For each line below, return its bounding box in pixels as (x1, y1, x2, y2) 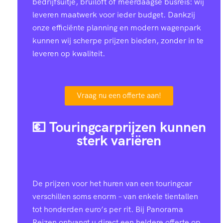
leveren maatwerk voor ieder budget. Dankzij (32, 9, 195, 20)
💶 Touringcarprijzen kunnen (32, 118, 206, 136)
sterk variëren (77, 131, 161, 149)
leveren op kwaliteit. (32, 48, 105, 59)
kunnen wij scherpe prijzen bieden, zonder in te (32, 35, 204, 46)
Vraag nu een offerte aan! (77, 91, 161, 101)
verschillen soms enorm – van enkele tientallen (32, 191, 198, 202)
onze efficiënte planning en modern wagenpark (32, 22, 201, 33)
